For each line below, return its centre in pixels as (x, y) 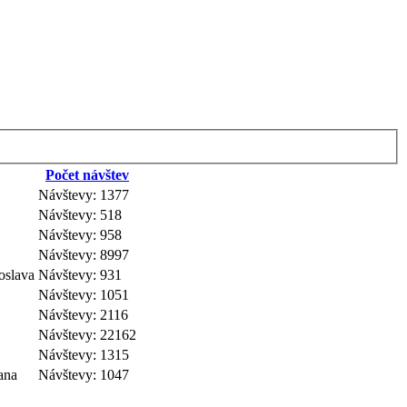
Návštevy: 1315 (84, 354)
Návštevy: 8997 (84, 254)
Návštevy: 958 (80, 234)
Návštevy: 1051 (84, 294)
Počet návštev (87, 174)
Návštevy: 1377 (84, 194)
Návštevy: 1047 (84, 374)
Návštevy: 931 (80, 274)
